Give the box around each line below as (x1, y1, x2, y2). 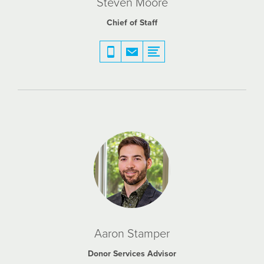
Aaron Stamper (94, 227, 170, 241)
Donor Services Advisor (88, 249, 176, 259)
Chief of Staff (107, 18, 157, 28)
